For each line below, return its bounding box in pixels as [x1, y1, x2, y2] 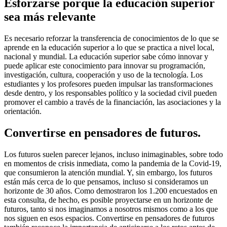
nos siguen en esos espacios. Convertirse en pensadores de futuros [4, 213, 214, 222]
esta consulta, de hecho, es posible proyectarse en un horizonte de [4, 195, 213, 204]
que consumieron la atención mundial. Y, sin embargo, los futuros [4, 168, 212, 177]
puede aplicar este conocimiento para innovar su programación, [4, 61, 205, 70]
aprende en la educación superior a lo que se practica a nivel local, [4, 43, 214, 52]
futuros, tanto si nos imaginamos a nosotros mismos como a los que [4, 204, 218, 213]
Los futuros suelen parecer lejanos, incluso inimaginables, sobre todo [4, 149, 223, 159]
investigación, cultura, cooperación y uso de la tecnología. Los [4, 70, 203, 79]
